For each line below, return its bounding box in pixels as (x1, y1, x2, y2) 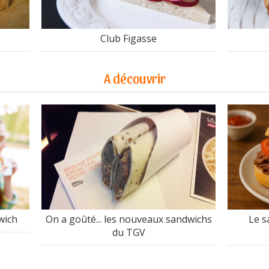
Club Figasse (100, 32, 157, 46)
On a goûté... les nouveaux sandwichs (45, 213, 212, 226)
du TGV (112, 226, 145, 240)
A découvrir (103, 70, 166, 86)
